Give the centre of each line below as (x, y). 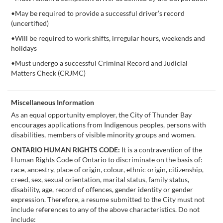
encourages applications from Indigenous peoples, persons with (109, 125)
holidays (24, 48)
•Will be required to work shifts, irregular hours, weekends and (108, 38)
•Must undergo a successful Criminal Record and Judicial (99, 63)
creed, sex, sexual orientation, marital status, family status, (100, 179)
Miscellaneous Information (53, 102)
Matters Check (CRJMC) (48, 73)
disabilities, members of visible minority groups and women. (103, 135)
